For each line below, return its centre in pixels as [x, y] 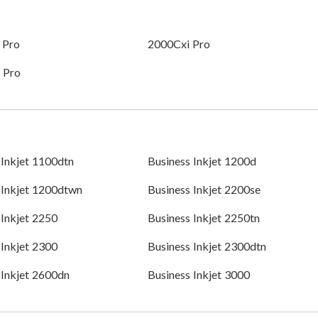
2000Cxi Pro [179, 44]
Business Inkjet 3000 [198, 275]
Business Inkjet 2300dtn [207, 246]
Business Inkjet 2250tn [203, 218]
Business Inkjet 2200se [204, 190]
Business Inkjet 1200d [202, 161]
